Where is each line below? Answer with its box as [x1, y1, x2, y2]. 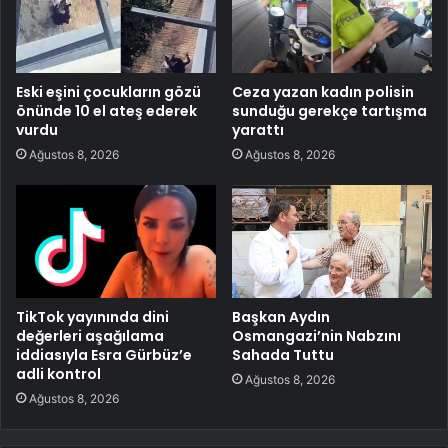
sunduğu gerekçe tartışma [232, 101, 427, 122]
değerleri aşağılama [16, 326, 164, 347]
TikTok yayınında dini [16, 307, 169, 328]
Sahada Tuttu [232, 345, 334, 366]
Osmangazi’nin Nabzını [232, 326, 401, 347]
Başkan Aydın [232, 307, 330, 328]
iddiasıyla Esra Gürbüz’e [16, 345, 192, 366]
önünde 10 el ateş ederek [16, 101, 197, 122]
